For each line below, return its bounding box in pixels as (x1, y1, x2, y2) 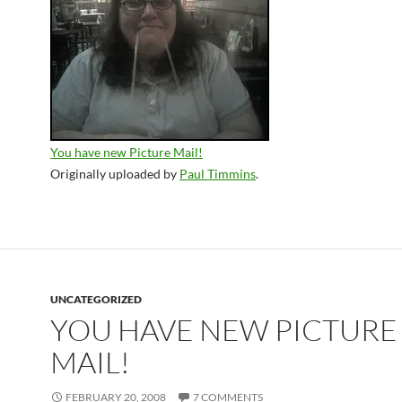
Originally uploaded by (50, 166, 179, 181)
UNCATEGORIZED (50, 293, 142, 306)
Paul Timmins (179, 166, 256, 181)
